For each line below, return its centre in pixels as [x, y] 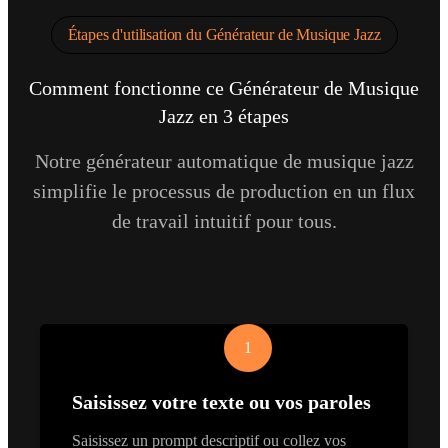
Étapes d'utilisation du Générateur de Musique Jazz [224, 34]
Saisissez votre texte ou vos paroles [221, 401]
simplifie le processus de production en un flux [224, 190]
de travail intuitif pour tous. [224, 220]
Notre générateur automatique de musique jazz [224, 160]
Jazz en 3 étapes [224, 115]
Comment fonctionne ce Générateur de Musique [224, 87]
